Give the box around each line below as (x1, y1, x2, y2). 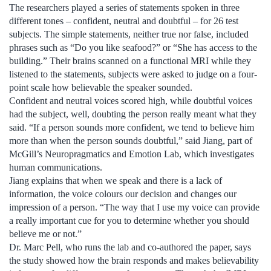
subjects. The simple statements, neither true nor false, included (9, 28, 249, 39)
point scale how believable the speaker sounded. (9, 82, 192, 93)
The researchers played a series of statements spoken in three (9, 2, 240, 13)
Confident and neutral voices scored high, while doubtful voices (9, 95, 252, 106)
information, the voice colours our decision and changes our (9, 188, 237, 199)
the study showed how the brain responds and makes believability (9, 255, 259, 266)
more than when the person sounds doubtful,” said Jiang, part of (9, 135, 252, 146)
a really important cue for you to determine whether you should (9, 215, 249, 226)
